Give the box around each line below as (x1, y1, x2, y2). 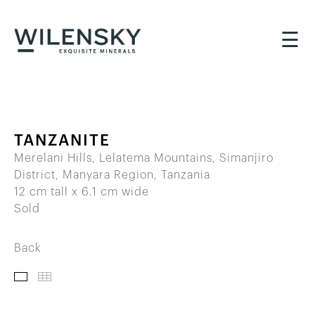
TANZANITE (14, 132, 110, 148)
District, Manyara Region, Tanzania (14, 169, 210, 181)
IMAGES (69, 271, 110, 281)
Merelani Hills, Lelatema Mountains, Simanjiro (14, 152, 274, 164)
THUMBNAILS (122, 271, 192, 281)
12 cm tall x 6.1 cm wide (14, 186, 149, 198)
